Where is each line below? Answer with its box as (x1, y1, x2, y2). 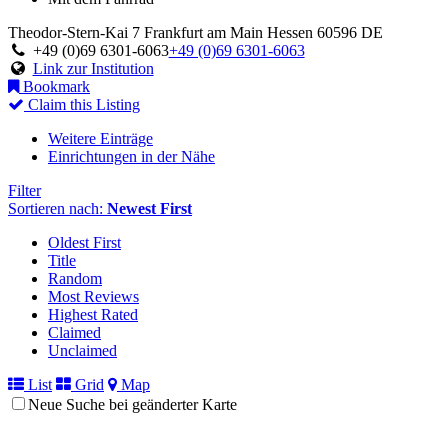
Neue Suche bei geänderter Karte (28, 395, 237, 413)
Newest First (107, 199, 192, 217)
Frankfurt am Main (144, 23, 263, 41)
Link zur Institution (32, 59, 154, 77)
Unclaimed (48, 341, 117, 359)
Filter (8, 181, 41, 199)
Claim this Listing (24, 95, 140, 113)
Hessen (267, 23, 313, 41)
